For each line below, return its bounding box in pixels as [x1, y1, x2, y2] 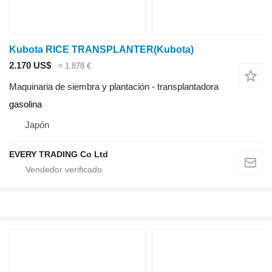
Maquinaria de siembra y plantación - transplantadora [9, 81, 219, 92]
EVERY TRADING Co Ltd [9, 149, 108, 159]
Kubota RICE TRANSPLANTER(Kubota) [9, 44, 194, 55]
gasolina [9, 98, 42, 109]
